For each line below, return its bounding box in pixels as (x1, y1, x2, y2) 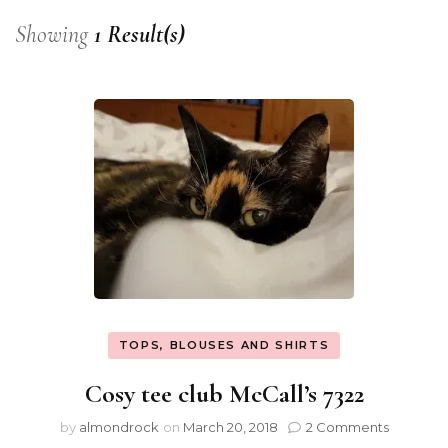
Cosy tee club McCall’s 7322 (84, 378, 364, 409)
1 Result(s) (94, 19, 185, 49)
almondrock (78, 419, 159, 435)
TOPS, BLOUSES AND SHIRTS (118, 337, 330, 352)
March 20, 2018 (182, 419, 278, 435)
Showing (15, 19, 94, 49)
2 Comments (305, 419, 389, 435)
